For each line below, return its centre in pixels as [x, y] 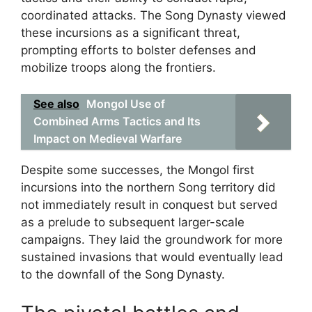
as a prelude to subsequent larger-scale [133, 222]
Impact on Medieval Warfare [108, 139]
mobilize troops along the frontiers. [118, 67]
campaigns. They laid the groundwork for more [152, 240]
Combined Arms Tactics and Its [117, 121]
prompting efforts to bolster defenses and [139, 50]
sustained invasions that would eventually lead [152, 257]
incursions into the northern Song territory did [148, 187]
